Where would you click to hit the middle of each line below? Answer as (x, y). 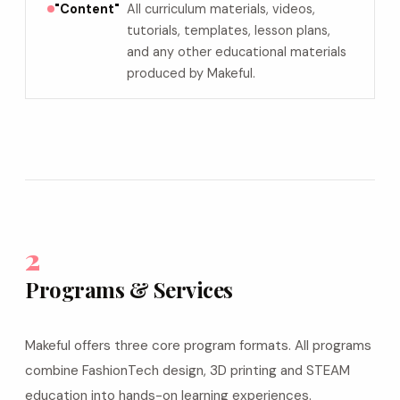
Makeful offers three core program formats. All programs (198, 346)
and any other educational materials (237, 52)
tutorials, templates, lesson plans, (229, 30)
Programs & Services (129, 289)
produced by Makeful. (191, 73)
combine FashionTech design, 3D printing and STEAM (187, 371)
